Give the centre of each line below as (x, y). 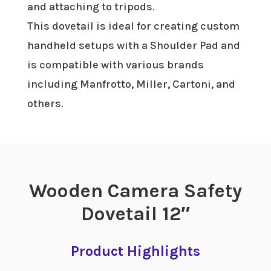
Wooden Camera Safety (135, 191)
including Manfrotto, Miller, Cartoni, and (131, 84)
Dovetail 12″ (135, 214)
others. (45, 103)
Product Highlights (135, 251)
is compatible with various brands (115, 64)
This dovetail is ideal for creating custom (133, 26)
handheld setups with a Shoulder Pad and (133, 45)
